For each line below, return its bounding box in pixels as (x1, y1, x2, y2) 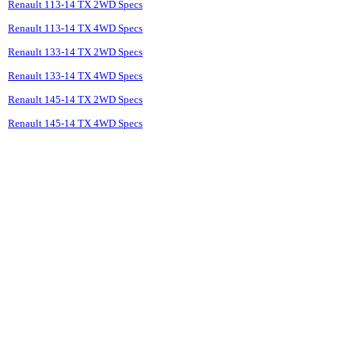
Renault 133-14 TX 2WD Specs (8, 46, 143, 59)
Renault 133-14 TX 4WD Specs (8, 70, 143, 82)
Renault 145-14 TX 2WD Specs (8, 94, 143, 106)
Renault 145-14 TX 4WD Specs (8, 117, 143, 130)
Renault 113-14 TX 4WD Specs (8, 22, 143, 35)
